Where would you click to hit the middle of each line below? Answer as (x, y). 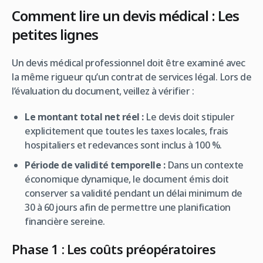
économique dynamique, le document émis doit (127, 179)
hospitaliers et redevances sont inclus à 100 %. (123, 145)
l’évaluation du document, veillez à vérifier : (103, 91)
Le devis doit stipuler (189, 117)
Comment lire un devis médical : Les (125, 15)
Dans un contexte (204, 165)
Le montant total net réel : (84, 117)
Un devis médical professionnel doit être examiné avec (129, 63)
